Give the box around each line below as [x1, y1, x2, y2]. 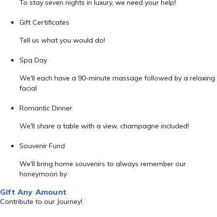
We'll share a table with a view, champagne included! [19, 122, 189, 130]
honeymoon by [19, 170, 67, 178]
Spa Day [19, 56, 47, 64]
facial [19, 84, 37, 93]
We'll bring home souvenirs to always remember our [19, 159, 186, 168]
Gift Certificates [19, 18, 69, 27]
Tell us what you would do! [19, 36, 105, 45]
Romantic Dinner [19, 104, 72, 112]
